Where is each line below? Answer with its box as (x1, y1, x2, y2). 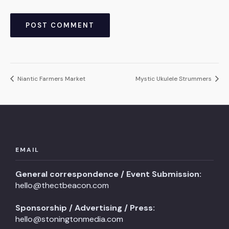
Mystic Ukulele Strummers (135, 75, 213, 83)
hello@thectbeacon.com (15, 180, 109, 191)
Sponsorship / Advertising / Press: (15, 202, 155, 213)
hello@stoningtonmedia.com (15, 214, 123, 224)
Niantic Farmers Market (16, 75, 85, 83)
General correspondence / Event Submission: (15, 169, 201, 179)
